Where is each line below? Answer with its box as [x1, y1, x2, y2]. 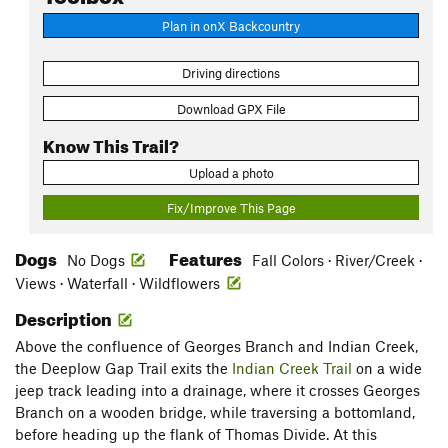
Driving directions [182, 65, 280, 82]
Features [169, 243, 245, 271]
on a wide [352, 359, 422, 378]
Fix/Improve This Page [166, 199, 296, 216]
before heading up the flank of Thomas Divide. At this [15, 425, 377, 444]
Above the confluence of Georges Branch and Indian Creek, [15, 337, 418, 356]
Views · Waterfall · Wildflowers [15, 274, 224, 293]
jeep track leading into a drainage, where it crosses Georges [15, 381, 420, 400]
